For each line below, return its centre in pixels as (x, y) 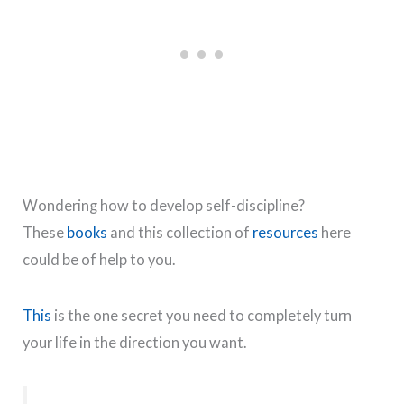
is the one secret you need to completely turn (202, 316)
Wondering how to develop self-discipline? (165, 205)
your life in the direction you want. (136, 343)
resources (286, 232)
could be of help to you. (101, 259)
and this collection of (180, 232)
